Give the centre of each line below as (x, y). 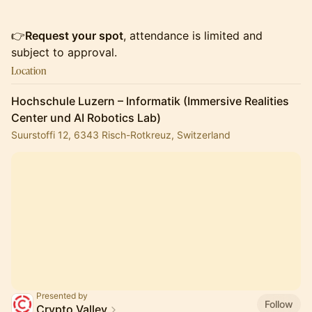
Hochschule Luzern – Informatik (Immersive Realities (150, 101)
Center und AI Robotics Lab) (86, 118)
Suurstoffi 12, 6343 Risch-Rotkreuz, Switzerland (121, 135)
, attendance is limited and (193, 36)
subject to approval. (64, 52)
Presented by (62, 296)
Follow (279, 304)
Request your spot (74, 36)
